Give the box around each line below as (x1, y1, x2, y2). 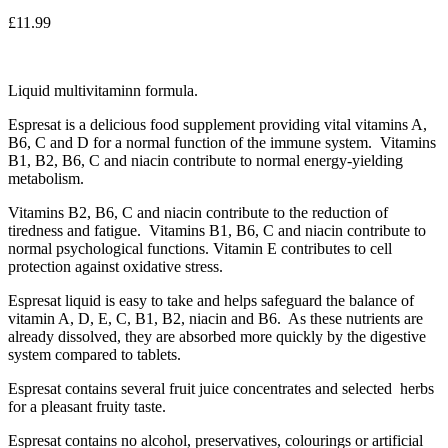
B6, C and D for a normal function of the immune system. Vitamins (8, 133, 436, 151)
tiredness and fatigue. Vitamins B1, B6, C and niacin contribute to (8, 221, 426, 239)
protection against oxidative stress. (8, 257, 223, 275)
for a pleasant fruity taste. (8, 397, 166, 415)
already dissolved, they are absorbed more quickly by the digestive (8, 327, 426, 345)
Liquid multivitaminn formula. (8, 81, 198, 99)
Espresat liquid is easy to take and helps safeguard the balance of (8, 291, 414, 309)
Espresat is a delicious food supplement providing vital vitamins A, (8, 115, 427, 133)
